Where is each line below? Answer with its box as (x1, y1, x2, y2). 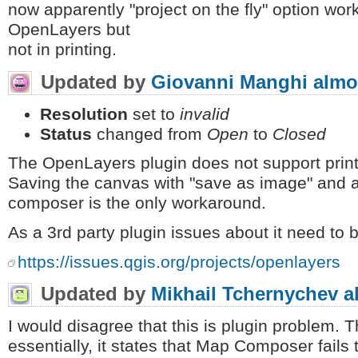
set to (128, 104, 180, 124)
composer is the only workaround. (8, 193, 266, 213)
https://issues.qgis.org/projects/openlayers (18, 252, 340, 272)
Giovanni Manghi (151, 70, 308, 93)
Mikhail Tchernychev (151, 283, 338, 305)
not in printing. (8, 40, 117, 60)
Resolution (40, 104, 128, 124)
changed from (92, 124, 207, 144)
